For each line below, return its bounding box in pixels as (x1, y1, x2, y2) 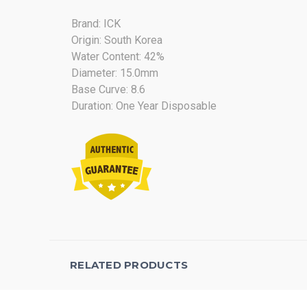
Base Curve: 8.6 (71, 83, 145, 96)
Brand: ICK (71, 17, 121, 30)
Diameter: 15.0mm (71, 66, 158, 79)
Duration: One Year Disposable (71, 99, 217, 112)
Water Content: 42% (71, 50, 164, 63)
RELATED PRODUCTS (70, 258, 188, 271)
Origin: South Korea (71, 34, 162, 47)
